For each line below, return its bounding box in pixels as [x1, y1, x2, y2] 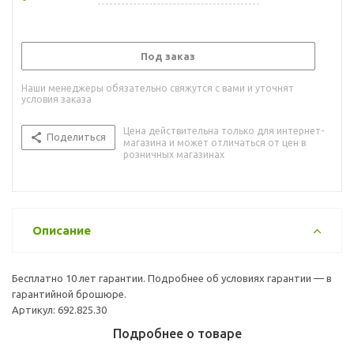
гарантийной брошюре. [12, 288, 126, 299]
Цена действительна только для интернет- [123, 125, 324, 136]
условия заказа [21, 93, 92, 104]
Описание [32, 223, 91, 237]
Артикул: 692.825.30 [12, 303, 107, 315]
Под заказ [141, 50, 195, 62]
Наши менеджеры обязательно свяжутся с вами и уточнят [21, 82, 294, 93]
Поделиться [47, 130, 106, 142]
